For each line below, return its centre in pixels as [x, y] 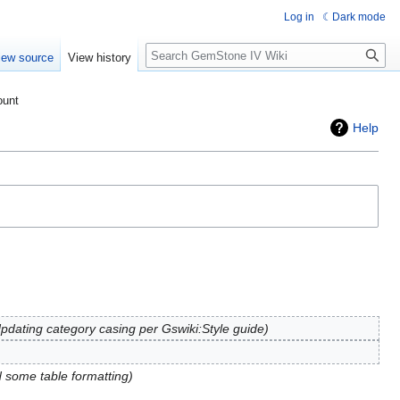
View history [100, 58]
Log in [299, 17]
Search [175, 52]
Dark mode [359, 17]
